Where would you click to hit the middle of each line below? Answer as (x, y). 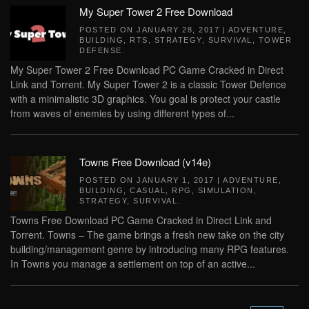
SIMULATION (226, 190)
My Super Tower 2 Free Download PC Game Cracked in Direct (147, 70)
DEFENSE (101, 50)
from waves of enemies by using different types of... (122, 113)
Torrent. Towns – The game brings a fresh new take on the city (147, 235)
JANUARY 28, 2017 (178, 30)
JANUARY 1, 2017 (176, 180)
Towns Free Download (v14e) (145, 162)
